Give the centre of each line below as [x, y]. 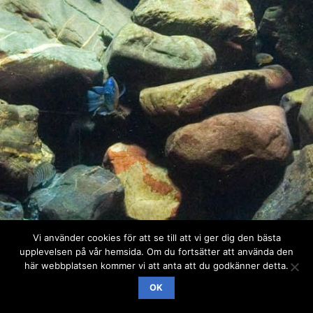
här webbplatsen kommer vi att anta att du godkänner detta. [156, 265]
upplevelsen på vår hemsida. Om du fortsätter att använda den [156, 252]
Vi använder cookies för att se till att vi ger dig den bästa [156, 238]
